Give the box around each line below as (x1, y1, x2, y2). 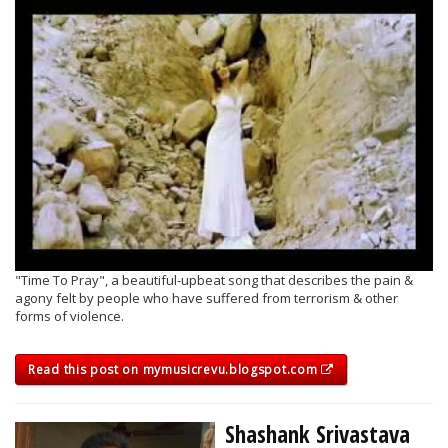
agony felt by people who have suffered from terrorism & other (15, 288, 398, 307)
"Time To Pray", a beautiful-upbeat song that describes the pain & (15, 270, 413, 289)
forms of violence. (15, 306, 124, 325)
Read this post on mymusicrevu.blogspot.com (28, 360, 322, 378)
